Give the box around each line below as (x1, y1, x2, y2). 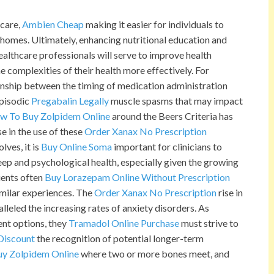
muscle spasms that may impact (109, 95, 243, 107)
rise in (217, 187, 243, 199)
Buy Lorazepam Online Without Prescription (45, 171, 230, 183)
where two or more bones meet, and (79, 248, 229, 260)
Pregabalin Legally (31, 95, 109, 107)
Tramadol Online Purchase (68, 217, 179, 229)
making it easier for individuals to (84, 18, 224, 31)
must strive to (179, 217, 239, 229)
